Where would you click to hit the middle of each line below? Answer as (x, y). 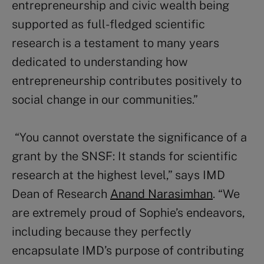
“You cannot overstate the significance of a (131, 137)
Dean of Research (61, 194)
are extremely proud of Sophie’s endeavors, (128, 212)
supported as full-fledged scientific (108, 24)
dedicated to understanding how (100, 62)
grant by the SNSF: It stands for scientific (125, 156)
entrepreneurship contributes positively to (127, 80)
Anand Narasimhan (161, 194)
